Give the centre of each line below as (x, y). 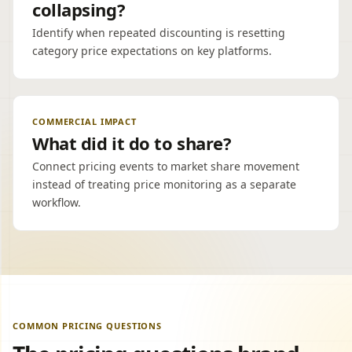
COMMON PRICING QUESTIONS (88, 326)
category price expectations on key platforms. (152, 51)
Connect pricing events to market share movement (166, 166)
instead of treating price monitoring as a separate (164, 184)
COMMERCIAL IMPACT (84, 121)
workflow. (57, 202)
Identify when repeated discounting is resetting (159, 33)
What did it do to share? (132, 143)
